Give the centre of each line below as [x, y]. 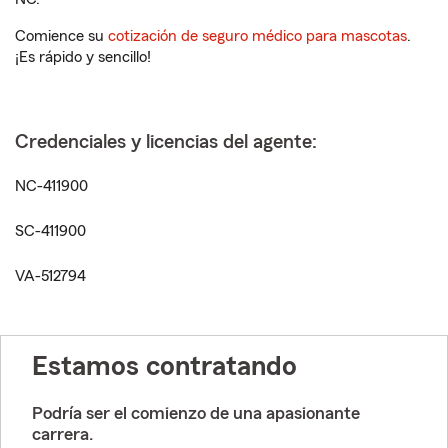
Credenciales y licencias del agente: [166, 142]
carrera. [62, 434]
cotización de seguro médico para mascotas [257, 36]
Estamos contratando [164, 366]
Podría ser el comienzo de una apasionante [196, 413]
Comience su [61, 36]
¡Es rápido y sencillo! [83, 57]
